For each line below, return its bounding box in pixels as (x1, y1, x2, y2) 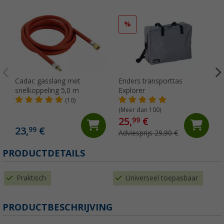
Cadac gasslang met (15, 76, 80, 85)
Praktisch (16, 173, 46, 182)
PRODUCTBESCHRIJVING (2, 201, 112, 212)
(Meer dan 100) (118, 106, 161, 113)
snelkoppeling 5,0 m (15, 86, 79, 94)
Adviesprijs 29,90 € (118, 128, 178, 137)
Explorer (118, 86, 145, 94)
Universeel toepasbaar (125, 173, 198, 182)
